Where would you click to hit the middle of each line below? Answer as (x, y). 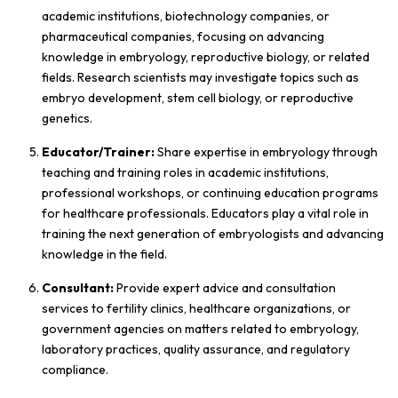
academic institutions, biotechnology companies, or (186, 16)
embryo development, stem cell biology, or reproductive (198, 97)
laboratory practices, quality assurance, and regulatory (196, 349)
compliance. (75, 369)
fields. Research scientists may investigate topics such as (200, 77)
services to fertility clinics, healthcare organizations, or (196, 308)
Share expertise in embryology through (266, 151)
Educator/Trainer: (98, 151)
